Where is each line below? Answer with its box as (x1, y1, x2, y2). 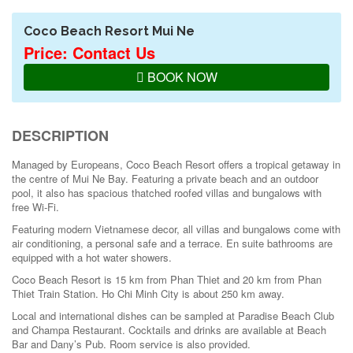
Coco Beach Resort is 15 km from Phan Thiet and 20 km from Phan (12, 272, 321, 287)
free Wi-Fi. (12, 199, 59, 214)
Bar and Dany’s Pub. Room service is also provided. (12, 336, 251, 351)
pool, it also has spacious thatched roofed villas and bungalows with (12, 185, 321, 200)
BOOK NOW (143, 68, 217, 86)
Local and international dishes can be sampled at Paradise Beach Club (12, 308, 334, 323)
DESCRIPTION (12, 125, 109, 146)
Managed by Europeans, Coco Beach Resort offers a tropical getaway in (12, 157, 340, 172)
